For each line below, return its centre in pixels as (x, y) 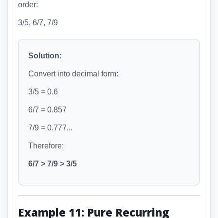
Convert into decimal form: (73, 74)
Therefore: (46, 146)
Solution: (45, 56)
